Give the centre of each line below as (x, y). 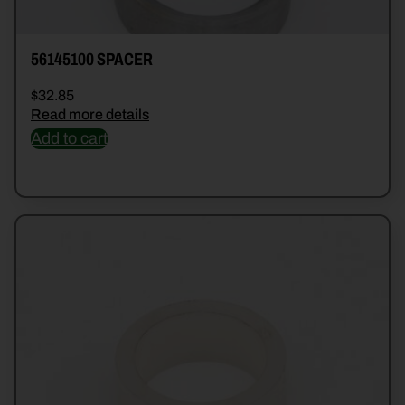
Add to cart (69, 139)
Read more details (90, 115)
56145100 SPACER (92, 60)
